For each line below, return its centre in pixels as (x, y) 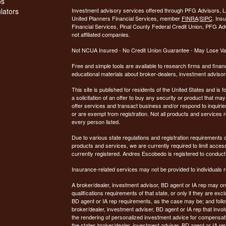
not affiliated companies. (102, 35)
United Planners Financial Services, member (126, 18)
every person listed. (96, 122)
